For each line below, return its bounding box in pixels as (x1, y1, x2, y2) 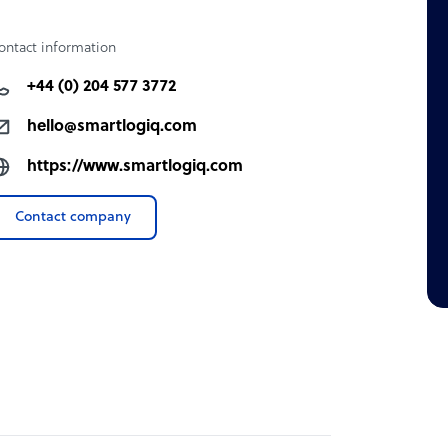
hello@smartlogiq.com (27, 117, 198, 136)
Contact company (15, 209, 132, 225)
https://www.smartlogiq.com (27, 157, 244, 176)
